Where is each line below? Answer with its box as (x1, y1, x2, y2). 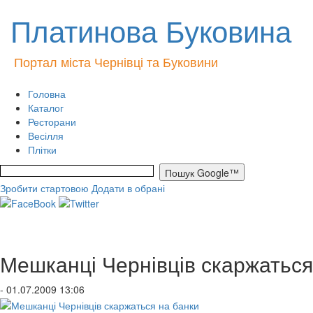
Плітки (28, 143, 57, 156)
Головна (28, 87, 66, 101)
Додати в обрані (92, 181, 165, 195)
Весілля (28, 129, 64, 143)
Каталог (28, 101, 64, 115)
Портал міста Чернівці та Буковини (14, 52, 218, 71)
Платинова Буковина (10, 9, 291, 51)
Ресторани (28, 115, 76, 129)
